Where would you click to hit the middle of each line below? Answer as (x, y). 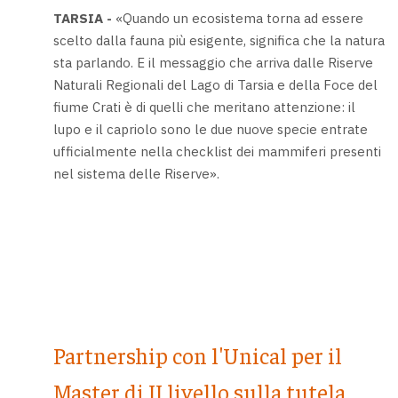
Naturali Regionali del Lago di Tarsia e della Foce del (215, 85)
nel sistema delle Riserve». (136, 174)
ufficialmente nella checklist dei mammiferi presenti (217, 151)
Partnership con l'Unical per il (197, 355)
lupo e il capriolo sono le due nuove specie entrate (210, 129)
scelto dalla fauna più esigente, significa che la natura (219, 40)
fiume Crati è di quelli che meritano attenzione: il (204, 107)
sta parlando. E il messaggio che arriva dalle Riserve (213, 63)
